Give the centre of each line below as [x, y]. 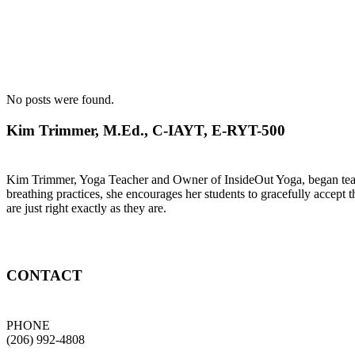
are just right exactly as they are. [86, 208]
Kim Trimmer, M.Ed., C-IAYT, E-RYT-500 [146, 130]
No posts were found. [60, 99]
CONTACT [44, 276]
